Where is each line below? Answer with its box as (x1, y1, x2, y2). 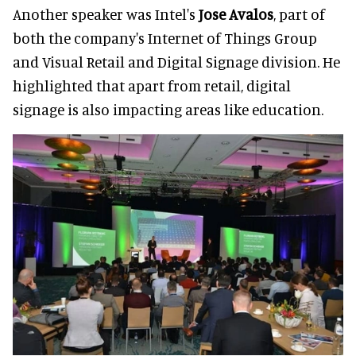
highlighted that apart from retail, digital (13, 75, 291, 95)
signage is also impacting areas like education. (13, 99, 323, 118)
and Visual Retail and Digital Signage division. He (13, 52, 340, 71)
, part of (273, 4, 325, 23)
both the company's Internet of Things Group (13, 28, 317, 47)
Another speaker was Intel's (13, 4, 199, 23)
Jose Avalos (199, 4, 273, 23)
